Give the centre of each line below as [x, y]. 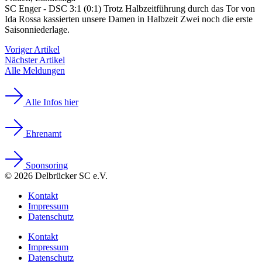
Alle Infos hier [52, 102]
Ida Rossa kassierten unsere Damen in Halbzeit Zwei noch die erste [129, 19]
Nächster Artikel [35, 60]
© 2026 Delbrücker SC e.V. [56, 176]
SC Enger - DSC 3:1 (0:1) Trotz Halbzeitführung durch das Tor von [130, 8]
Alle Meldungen [35, 70]
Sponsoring [47, 165]
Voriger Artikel [32, 49]
